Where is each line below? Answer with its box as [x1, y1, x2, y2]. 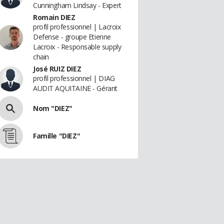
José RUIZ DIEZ [33, 64, 81, 73]
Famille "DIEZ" [33, 131, 80, 140]
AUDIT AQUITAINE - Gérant [33, 83, 117, 93]
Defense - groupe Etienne [33, 32, 111, 41]
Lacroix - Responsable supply [33, 42, 121, 51]
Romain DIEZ [33, 12, 75, 22]
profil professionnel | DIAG [33, 73, 115, 83]
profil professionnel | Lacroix [33, 22, 121, 31]
